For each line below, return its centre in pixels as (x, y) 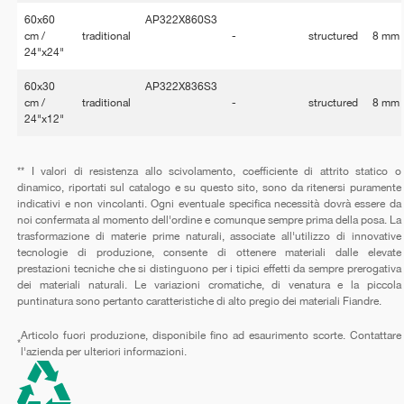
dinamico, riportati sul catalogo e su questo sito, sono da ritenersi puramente (209, 187)
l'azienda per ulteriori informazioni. (104, 351)
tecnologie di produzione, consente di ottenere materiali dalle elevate (209, 252)
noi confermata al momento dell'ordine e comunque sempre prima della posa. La (209, 220)
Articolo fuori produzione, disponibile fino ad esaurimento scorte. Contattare (211, 335)
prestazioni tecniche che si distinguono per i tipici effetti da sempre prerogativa (209, 268)
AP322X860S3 (182, 19)
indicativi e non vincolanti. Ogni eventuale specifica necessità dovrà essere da (209, 203)
